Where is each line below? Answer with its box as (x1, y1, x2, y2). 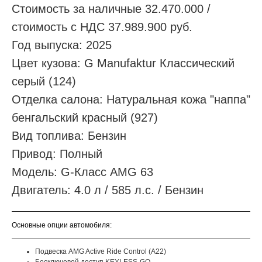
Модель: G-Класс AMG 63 (12, 166, 153, 179)
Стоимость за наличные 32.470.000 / (12, 2, 211, 16)
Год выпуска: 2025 (12, 39, 112, 52)
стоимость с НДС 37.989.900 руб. (12, 20, 192, 34)
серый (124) (12, 75, 76, 88)
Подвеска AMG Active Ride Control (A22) (35, 247, 166, 256)
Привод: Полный (12, 147, 102, 161)
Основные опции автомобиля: (12, 221, 112, 230)
